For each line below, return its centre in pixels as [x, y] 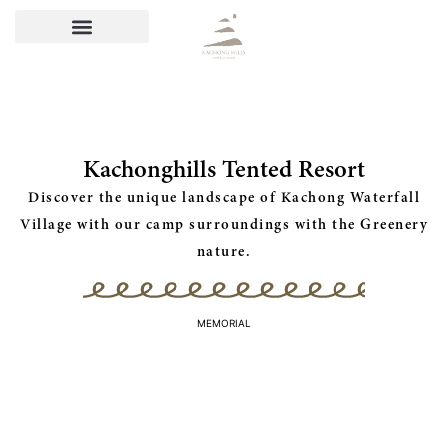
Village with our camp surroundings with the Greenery [224, 224]
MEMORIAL [224, 323]
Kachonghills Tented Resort [224, 169]
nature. [224, 251]
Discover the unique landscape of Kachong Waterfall [224, 197]
